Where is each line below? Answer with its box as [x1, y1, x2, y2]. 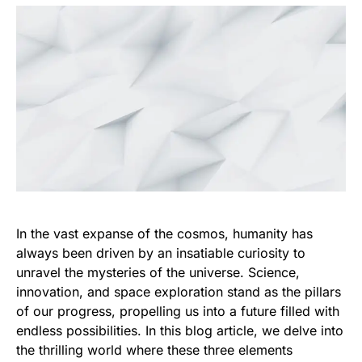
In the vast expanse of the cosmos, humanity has [16, 225, 313, 242]
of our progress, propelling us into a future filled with [16, 302, 339, 319]
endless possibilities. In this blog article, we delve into [16, 322, 343, 339]
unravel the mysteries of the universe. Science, [16, 263, 300, 280]
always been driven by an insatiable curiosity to [16, 244, 305, 261]
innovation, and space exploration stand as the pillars [16, 283, 341, 300]
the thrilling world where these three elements [16, 341, 293, 358]
